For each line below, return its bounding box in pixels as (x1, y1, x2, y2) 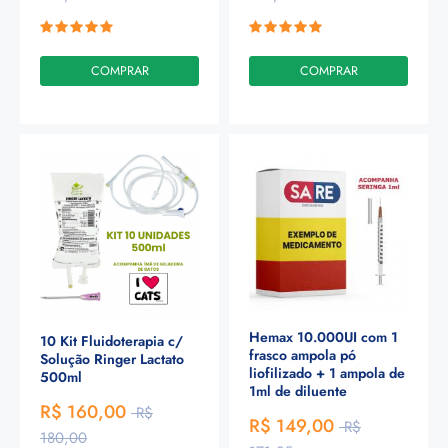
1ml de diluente (249, 381, 347, 402)
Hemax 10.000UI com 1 (249, 327, 398, 348)
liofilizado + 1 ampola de (249, 363, 405, 384)
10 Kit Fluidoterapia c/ (40, 331, 183, 352)
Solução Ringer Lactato (40, 349, 184, 370)
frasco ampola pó (249, 345, 356, 366)
